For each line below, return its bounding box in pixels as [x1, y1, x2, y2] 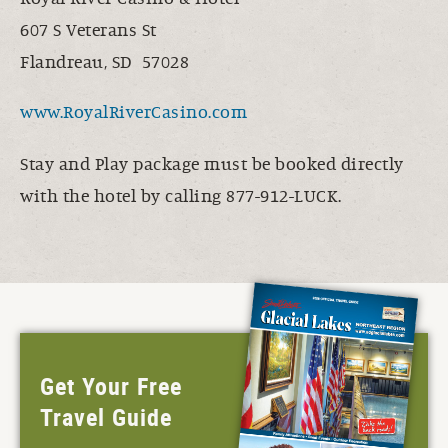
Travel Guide [40, 401, 172, 434]
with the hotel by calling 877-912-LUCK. [20, 187, 342, 206]
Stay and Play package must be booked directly [20, 155, 404, 174]
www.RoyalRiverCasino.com [20, 103, 247, 122]
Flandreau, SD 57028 [20, 53, 189, 72]
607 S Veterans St [20, 21, 157, 40]
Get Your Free [40, 370, 182, 403]
